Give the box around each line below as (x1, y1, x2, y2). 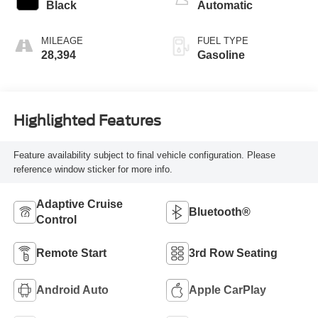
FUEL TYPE (197, 35, 248, 47)
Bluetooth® (189, 205, 251, 218)
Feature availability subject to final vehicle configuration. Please (13, 149, 275, 160)
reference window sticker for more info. (13, 163, 172, 175)
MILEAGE (40, 35, 83, 47)
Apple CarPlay (189, 283, 266, 296)
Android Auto (35, 283, 109, 296)
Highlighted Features (13, 111, 161, 129)
